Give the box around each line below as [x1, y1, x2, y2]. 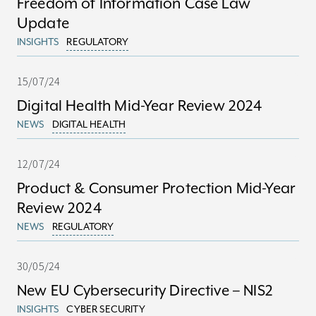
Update [17, 14, 69, 32]
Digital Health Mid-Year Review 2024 [17, 97, 262, 115]
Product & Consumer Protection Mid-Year [17, 179, 296, 197]
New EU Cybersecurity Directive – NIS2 [17, 281, 273, 300]
